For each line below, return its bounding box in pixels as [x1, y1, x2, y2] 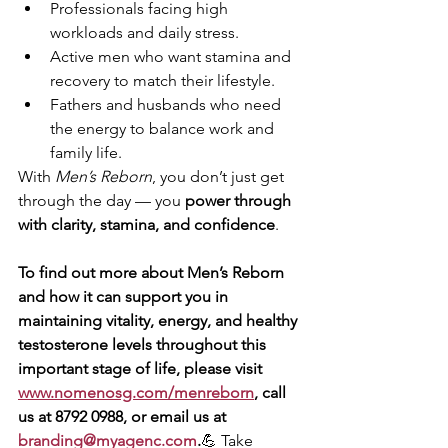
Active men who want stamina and [50, 46, 295, 66]
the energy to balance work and [50, 118, 278, 138]
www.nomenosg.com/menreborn [18, 382, 254, 402]
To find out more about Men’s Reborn [18, 262, 288, 282]
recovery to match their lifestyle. [50, 70, 275, 90]
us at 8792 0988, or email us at [18, 406, 230, 426]
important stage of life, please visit [18, 358, 266, 378]
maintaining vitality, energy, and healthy [18, 310, 301, 330]
